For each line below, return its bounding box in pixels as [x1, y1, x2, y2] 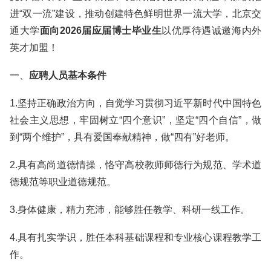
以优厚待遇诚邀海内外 [162, 25, 262, 36]
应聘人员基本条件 [29, 70, 106, 80]
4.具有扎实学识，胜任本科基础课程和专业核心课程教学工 [10, 232, 261, 243]
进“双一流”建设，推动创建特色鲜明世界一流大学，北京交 [10, 8, 261, 19]
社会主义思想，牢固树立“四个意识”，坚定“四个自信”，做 [10, 115, 261, 125]
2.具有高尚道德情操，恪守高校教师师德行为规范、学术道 [10, 160, 261, 170]
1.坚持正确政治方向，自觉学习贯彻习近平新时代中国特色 [10, 98, 261, 108]
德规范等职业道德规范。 [10, 177, 116, 187]
